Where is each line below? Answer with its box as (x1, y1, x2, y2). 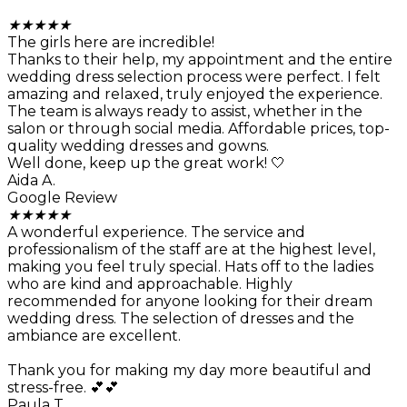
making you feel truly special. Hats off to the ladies (7, 258, 373, 276)
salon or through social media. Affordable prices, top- (7, 120, 390, 138)
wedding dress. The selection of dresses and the (7, 310, 354, 328)
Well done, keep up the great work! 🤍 (7, 154, 285, 173)
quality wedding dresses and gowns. (7, 137, 269, 155)
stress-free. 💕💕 (7, 379, 119, 397)
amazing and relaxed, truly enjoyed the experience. (7, 85, 382, 104)
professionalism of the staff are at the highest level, (7, 241, 375, 259)
